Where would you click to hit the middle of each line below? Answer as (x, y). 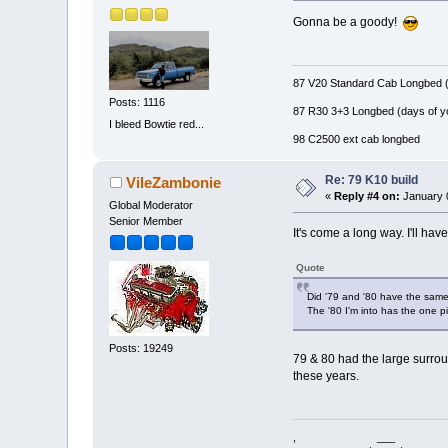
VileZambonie (173, 183)
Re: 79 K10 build (372, 180)
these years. (325, 376)
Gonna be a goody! (347, 21)
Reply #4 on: (367, 196)
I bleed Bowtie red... (157, 123)
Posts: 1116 (137, 102)
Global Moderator (151, 205)
